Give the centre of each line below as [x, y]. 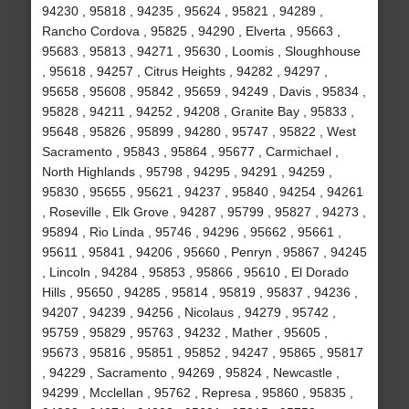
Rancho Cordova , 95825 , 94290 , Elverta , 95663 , [191, 31]
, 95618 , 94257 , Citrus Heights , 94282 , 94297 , [184, 72]
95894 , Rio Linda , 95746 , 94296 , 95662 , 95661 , [191, 232]
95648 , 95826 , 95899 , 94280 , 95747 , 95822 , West [199, 132]
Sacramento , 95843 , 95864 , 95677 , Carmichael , [190, 152]
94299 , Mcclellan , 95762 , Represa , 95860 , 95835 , [197, 393]
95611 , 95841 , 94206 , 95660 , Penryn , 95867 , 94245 [204, 252]
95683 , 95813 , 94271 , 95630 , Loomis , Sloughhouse [201, 52]
